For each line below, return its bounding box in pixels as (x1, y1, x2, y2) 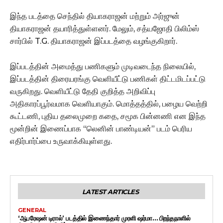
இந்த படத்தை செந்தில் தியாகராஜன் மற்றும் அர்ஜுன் (10, 11, 180, 21)
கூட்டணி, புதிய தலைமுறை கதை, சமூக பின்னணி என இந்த (10, 111, 206, 121)
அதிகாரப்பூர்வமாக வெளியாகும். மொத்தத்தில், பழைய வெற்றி (10, 99, 208, 109)
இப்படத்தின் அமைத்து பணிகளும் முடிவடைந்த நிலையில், (10, 61, 196, 71)
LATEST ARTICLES (82, 187, 139, 196)
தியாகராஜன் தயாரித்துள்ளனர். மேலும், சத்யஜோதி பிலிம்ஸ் (10, 23, 199, 33)
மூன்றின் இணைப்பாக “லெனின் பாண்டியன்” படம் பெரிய (10, 123, 192, 133)
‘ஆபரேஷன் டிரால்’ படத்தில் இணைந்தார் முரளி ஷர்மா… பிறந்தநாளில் (18, 214, 190, 222)
